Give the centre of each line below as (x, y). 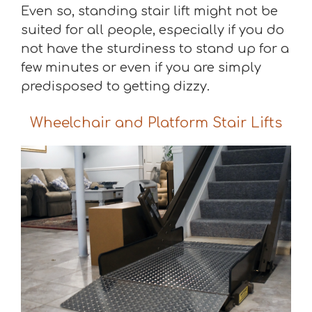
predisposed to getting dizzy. (115, 86)
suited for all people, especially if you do (153, 30)
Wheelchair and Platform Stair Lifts (156, 123)
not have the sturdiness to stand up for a (155, 48)
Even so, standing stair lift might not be (149, 11)
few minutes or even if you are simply (141, 67)
